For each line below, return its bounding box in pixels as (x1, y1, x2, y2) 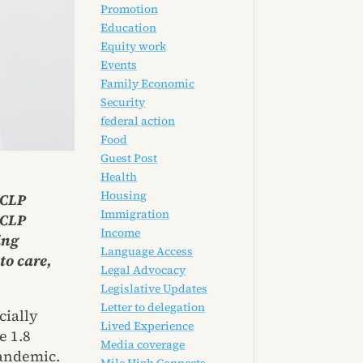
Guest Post (100, 150, 158, 167)
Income (100, 224, 141, 241)
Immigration (100, 206, 170, 223)
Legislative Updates (100, 280, 208, 297)
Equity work (100, 38, 167, 55)
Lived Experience (100, 318, 194, 335)
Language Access (100, 243, 194, 260)
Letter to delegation (100, 299, 206, 316)
